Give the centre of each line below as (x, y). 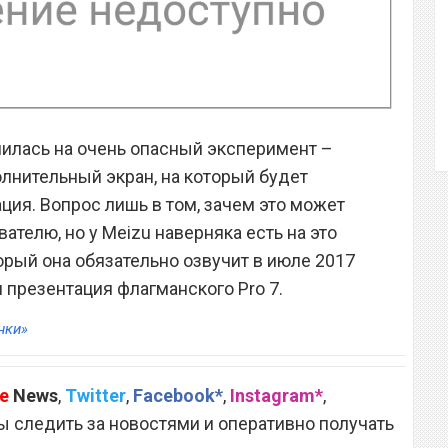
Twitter (95, 396)
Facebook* (178, 396)
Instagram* (276, 396)
